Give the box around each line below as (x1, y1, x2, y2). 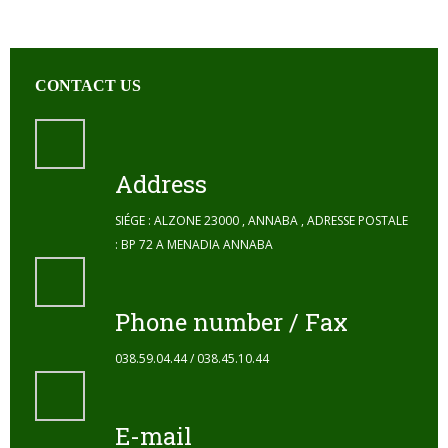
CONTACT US (35, 77, 141, 94)
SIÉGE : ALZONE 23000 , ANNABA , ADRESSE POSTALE (115, 212, 408, 229)
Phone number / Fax (115, 306, 348, 338)
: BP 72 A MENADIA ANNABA (115, 236, 273, 253)
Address (115, 168, 207, 200)
